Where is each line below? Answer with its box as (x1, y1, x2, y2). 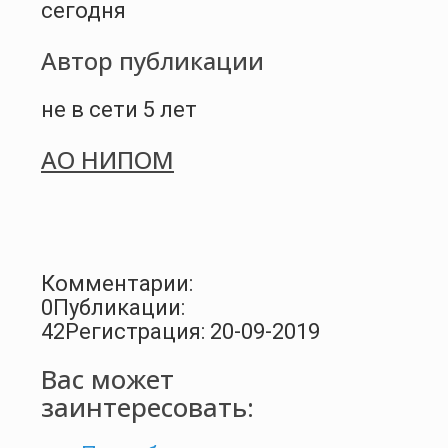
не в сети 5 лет (41, 96, 197, 122)
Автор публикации (41, 43, 264, 77)
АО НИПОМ (41, 142, 174, 176)
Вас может (41, 361, 174, 398)
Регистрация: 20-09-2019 (65, 318, 320, 344)
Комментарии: (41, 270, 193, 296)
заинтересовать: (41, 389, 254, 426)
